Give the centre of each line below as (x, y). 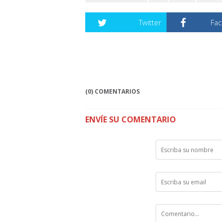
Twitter (150, 23)
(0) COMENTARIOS (112, 92)
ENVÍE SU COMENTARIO (131, 120)
